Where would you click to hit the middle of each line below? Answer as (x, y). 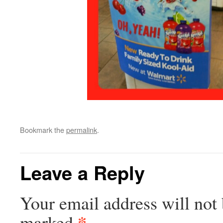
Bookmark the (43, 130)
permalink (82, 130)
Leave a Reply (82, 172)
